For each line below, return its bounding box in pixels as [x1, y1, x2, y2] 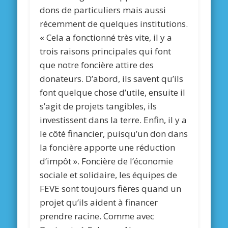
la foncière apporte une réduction [40, 141, 176, 154]
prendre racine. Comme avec [40, 210, 155, 222]
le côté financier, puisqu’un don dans [40, 128, 188, 140]
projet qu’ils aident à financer [40, 196, 158, 209]
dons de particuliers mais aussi [40, 4, 166, 16]
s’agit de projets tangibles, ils [40, 100, 157, 112]
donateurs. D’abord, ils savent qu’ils [40, 73, 184, 85]
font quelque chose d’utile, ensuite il [40, 87, 186, 99]
